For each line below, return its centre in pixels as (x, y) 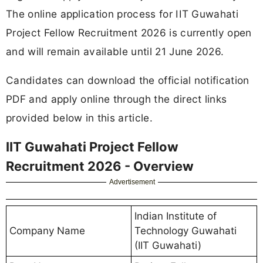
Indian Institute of (176, 216)
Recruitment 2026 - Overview (100, 166)
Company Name (47, 230)
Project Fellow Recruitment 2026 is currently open (129, 32)
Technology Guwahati (186, 230)
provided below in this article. (79, 117)
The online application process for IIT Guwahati (122, 14)
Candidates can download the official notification (128, 80)
